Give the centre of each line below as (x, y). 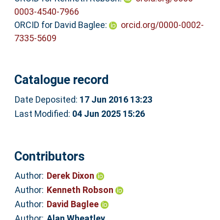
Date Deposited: (47, 99)
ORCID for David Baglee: (60, 25)
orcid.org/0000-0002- (162, 25)
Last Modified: (43, 113)
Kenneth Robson (81, 190)
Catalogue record (61, 80)
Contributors (49, 156)
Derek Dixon (71, 176)
